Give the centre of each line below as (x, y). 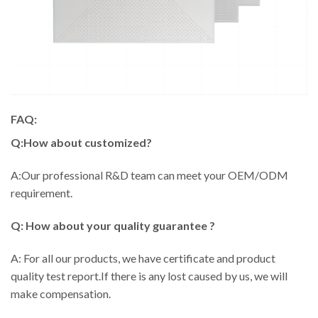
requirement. (42, 192)
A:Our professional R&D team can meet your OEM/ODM (149, 175)
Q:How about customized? (81, 143)
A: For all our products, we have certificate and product (143, 258)
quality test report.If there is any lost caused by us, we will (149, 275)
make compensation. (61, 293)
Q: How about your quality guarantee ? (113, 225)
